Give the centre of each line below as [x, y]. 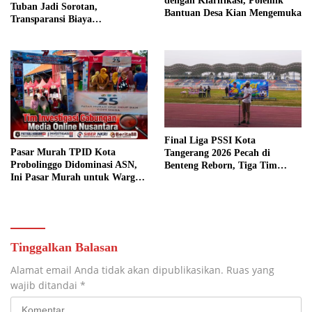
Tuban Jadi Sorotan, [54, 7]
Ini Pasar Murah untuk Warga [75, 178]
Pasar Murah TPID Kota [63, 153]
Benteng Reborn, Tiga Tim [221, 165]
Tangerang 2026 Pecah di [217, 153]
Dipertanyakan [42, 32]
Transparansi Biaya [51, 19]
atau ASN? [33, 190]
